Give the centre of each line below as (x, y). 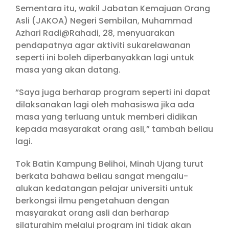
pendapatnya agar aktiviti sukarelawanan (103, 45)
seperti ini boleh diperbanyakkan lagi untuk (105, 57)
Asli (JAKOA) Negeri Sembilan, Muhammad (104, 20)
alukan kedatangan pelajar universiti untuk (104, 188)
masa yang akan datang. (68, 70)
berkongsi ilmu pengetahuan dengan (92, 200)
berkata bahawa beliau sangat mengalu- (102, 176)
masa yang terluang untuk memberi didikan (106, 117)
